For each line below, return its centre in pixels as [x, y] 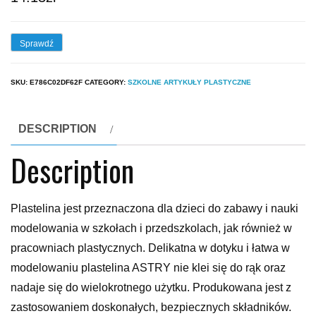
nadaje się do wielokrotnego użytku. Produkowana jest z [151, 288]
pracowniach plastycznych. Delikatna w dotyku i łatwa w [150, 248]
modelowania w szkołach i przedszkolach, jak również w [151, 229]
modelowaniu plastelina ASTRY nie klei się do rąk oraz [148, 268]
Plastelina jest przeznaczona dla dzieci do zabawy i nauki [154, 209]
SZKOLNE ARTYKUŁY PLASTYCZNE [189, 83]
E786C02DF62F [56, 83]
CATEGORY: [106, 83]
